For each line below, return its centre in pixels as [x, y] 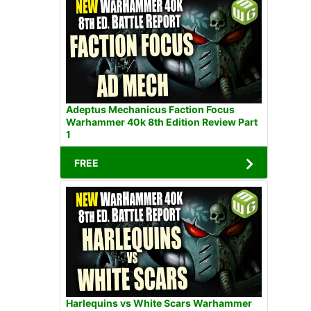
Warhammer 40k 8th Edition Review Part [162, 122]
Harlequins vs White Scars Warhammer [159, 303]
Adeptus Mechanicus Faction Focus [150, 110]
